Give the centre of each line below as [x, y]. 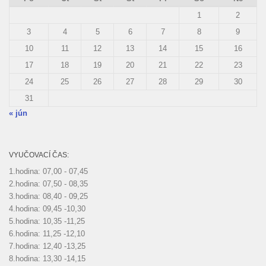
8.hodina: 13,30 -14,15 [47, 258]
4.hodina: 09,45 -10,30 [47, 208]
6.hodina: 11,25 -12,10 [47, 233]
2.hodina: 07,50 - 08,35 [48, 183]
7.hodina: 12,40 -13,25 [47, 246]
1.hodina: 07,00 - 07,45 [48, 171]
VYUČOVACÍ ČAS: [39, 155]
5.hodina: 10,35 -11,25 [47, 221]
